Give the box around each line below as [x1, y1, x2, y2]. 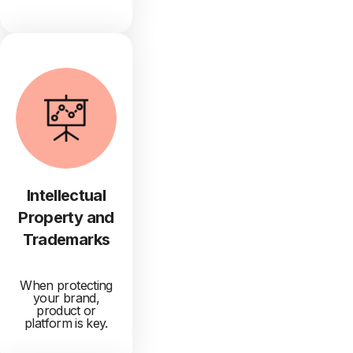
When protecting [20, 277, 113, 294]
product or [36, 303, 96, 319]
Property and [18, 208, 114, 228]
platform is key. [24, 315, 108, 332]
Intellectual [26, 186, 106, 206]
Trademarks [22, 230, 110, 250]
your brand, [33, 290, 99, 307]
